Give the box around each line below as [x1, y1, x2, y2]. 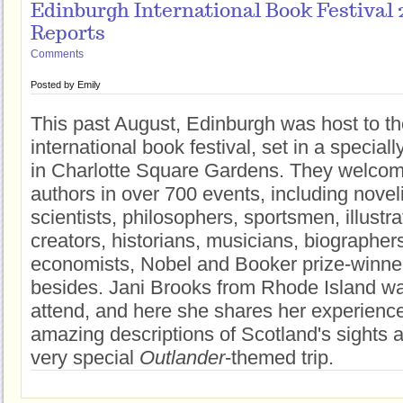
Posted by [31, 79, 77, 90]
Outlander [139, 346, 225, 369]
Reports [31, 24, 105, 45]
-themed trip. [225, 346, 334, 369]
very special [31, 346, 139, 369]
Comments [31, 48, 84, 60]
